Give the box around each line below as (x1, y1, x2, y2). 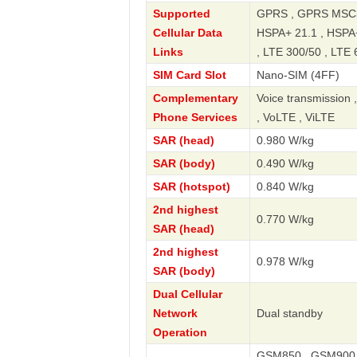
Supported (152, 7, 210, 20)
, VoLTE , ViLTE (256, 111, 335, 124)
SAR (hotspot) (152, 180, 230, 193)
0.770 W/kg (256, 213, 314, 226)
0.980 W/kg (256, 134, 314, 147)
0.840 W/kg (256, 180, 314, 193)
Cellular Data (152, 26, 222, 39)
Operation (152, 326, 207, 339)
